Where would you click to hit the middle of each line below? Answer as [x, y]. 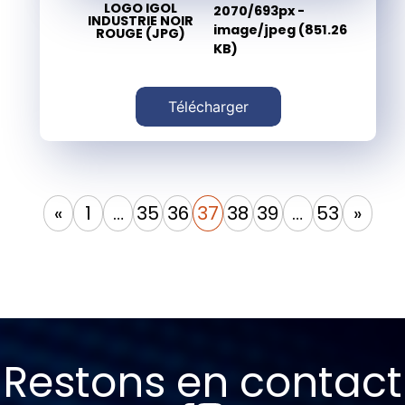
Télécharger [208, 107]
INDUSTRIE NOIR [140, 21]
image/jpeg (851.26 [280, 30]
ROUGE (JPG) [140, 34]
